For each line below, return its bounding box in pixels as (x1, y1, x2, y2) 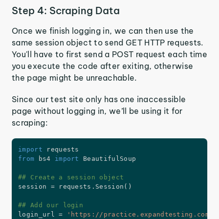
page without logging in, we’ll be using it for (12, 106, 183, 116)
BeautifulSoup (79, 155, 136, 163)
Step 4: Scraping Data (12, 4, 120, 17)
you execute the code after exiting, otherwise (12, 61, 194, 71)
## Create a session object (18, 174, 124, 181)
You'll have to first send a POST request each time (12, 49, 208, 60)
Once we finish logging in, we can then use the (12, 26, 194, 36)
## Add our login (18, 201, 84, 209)
